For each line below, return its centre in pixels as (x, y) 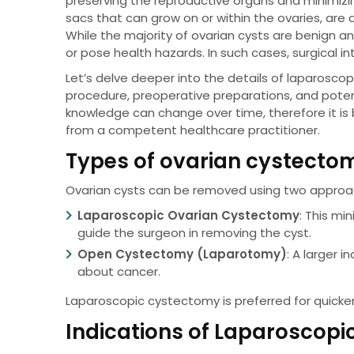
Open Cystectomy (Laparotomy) (183, 254)
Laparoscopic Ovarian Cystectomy (189, 216)
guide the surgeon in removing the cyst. (195, 233)
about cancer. (119, 272)
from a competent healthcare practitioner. (193, 130)
